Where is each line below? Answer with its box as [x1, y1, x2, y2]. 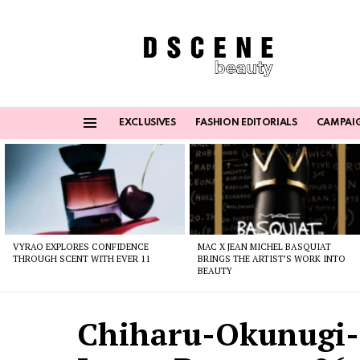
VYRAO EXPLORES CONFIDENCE [13, 240, 149, 252]
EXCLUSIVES [119, 118, 176, 129]
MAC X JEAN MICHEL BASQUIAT [198, 240, 332, 252]
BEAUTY [198, 264, 233, 276]
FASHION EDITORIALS [194, 118, 297, 129]
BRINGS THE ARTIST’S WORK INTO [198, 252, 346, 264]
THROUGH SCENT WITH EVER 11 [13, 252, 150, 264]
